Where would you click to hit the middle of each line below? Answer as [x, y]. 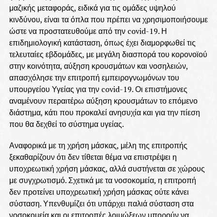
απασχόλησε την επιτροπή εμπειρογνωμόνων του [94, 78]
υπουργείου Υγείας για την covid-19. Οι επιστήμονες [98, 89]
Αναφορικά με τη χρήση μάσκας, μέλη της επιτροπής [98, 146]
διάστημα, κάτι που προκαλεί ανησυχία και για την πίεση [104, 113]
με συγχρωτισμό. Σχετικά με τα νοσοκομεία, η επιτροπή [102, 180]
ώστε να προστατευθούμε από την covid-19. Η [88, 31]
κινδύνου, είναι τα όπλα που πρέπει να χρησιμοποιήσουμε [108, 20]
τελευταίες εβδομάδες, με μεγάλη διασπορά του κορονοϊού [108, 54]
